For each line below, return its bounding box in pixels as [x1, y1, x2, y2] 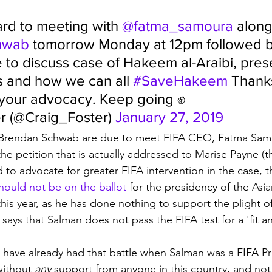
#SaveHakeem [133, 72, 228, 89]
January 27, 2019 [115, 109, 223, 125]
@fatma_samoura [122, 18, 233, 34]
